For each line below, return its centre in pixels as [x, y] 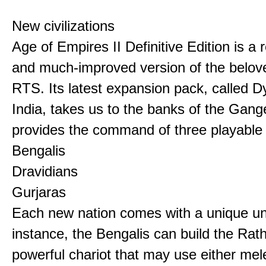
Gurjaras [41, 192]
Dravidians [47, 171]
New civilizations [63, 26]
